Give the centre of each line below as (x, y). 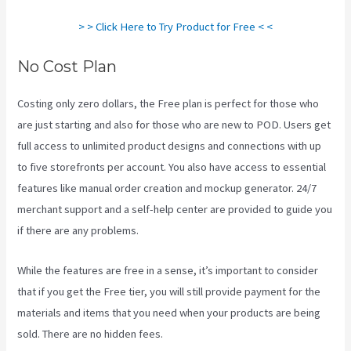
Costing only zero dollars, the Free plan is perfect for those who (168, 104)
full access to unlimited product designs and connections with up (170, 146)
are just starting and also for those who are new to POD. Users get (174, 125)
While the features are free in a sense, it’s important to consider (168, 270)
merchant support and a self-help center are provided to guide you (175, 210)
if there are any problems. (78, 231)
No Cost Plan (67, 67)
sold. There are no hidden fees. (90, 333)
